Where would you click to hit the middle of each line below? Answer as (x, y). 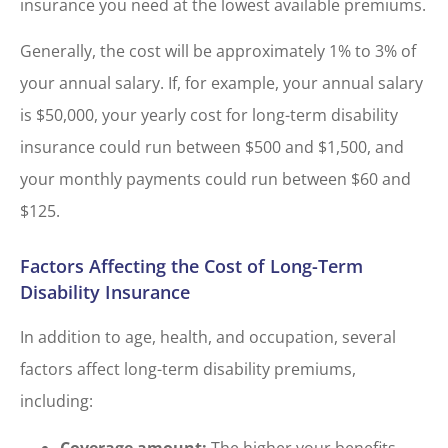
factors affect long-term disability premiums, (188, 369)
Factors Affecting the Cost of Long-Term (191, 266)
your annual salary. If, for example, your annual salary (221, 82)
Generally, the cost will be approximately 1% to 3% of (218, 50)
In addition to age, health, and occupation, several (208, 337)
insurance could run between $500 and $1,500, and (212, 146)
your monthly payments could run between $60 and (215, 178)
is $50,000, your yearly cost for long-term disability (209, 114)
